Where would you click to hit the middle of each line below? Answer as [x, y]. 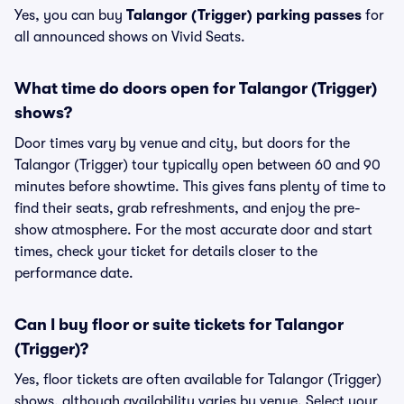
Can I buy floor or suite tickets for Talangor [179, 325]
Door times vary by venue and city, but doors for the [182, 143]
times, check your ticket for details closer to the [166, 252]
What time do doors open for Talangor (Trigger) [196, 88]
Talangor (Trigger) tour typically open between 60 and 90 [197, 165]
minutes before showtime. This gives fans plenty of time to [200, 187]
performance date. [74, 273]
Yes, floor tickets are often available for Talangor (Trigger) [198, 380]
